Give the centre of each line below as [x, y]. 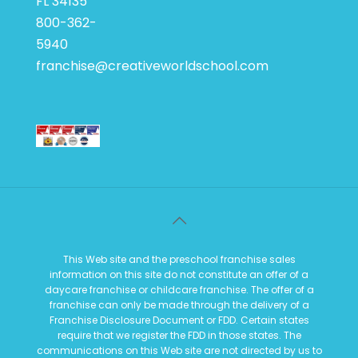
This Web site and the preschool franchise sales [179, 259]
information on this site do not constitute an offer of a [179, 274]
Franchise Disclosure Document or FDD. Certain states [179, 320]
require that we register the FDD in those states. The [179, 335]
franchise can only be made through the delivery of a [179, 305]
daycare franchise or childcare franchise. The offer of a [179, 290]
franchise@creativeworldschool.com [152, 66]
